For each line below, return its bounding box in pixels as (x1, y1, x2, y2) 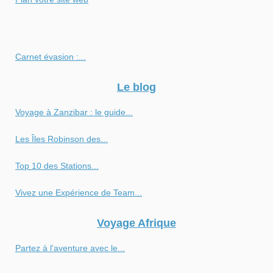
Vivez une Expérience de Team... (15, 187, 142, 197)
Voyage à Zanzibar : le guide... (15, 107, 133, 117)
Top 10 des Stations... (15, 160, 99, 171)
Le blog (117, 80, 156, 93)
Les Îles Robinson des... (15, 133, 108, 144)
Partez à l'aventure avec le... (15, 243, 125, 253)
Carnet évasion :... (15, 51, 86, 62)
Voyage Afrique (97, 216, 176, 229)
